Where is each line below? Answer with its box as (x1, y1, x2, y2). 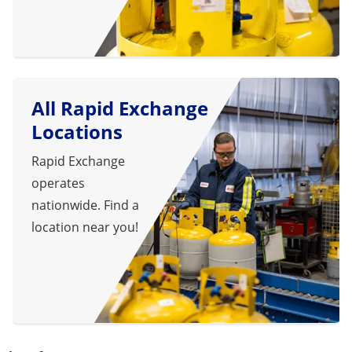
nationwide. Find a (31, 196, 139, 214)
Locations (31, 118, 123, 145)
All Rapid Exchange (31, 94, 208, 121)
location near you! (31, 218, 138, 236)
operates (31, 174, 85, 192)
